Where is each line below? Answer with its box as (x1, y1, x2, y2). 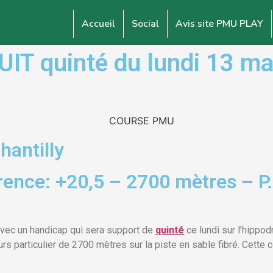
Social (132, 17, 159, 30)
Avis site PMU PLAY (175, 17, 263, 30)
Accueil (82, 17, 115, 30)
